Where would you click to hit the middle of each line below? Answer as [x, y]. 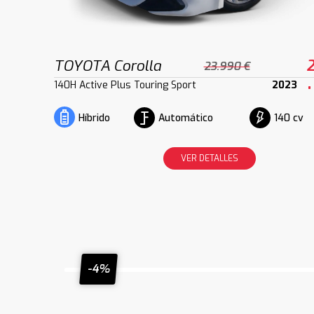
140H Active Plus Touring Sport [125, 86]
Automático [185, 118]
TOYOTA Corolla [108, 66]
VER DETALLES [209, 159]
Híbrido [95, 118]
